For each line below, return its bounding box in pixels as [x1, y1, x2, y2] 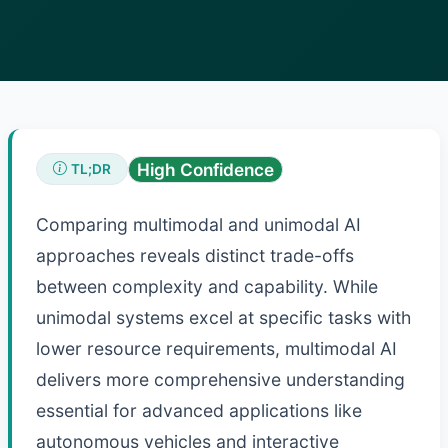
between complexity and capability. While [36, 275, 378, 297]
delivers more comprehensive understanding [36, 368, 405, 390]
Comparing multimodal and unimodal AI [36, 213, 361, 235]
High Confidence [137, 158, 274, 180]
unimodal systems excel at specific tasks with [36, 306, 411, 328]
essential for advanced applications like [36, 399, 362, 421]
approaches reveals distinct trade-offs [36, 244, 354, 266]
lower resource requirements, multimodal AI [36, 337, 397, 359]
